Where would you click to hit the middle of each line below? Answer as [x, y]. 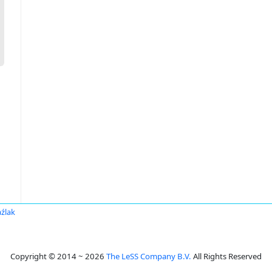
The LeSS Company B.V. [149, 256]
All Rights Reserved [226, 256]
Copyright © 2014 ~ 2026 [58, 256]
